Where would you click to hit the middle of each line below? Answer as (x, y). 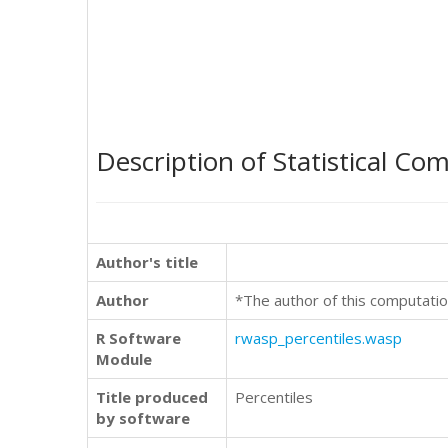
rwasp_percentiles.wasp (318, 338)
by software (143, 418)
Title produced (152, 397)
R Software (138, 338)
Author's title (147, 262)
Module (124, 359)
